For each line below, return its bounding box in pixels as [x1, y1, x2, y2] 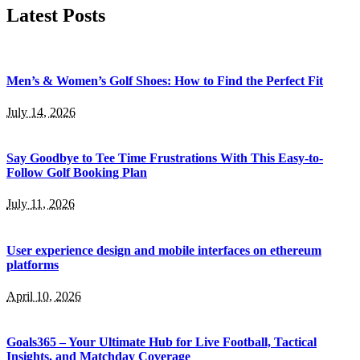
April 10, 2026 [6, 289, 81, 304]
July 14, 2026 [6, 104, 76, 119]
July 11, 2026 [6, 197, 75, 211]
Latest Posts [6, 4, 105, 26]
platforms [6, 257, 59, 272]
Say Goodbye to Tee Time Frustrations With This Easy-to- [6, 151, 323, 166]
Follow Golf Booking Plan [6, 166, 147, 180]
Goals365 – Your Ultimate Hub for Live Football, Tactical [6, 335, 317, 350]
